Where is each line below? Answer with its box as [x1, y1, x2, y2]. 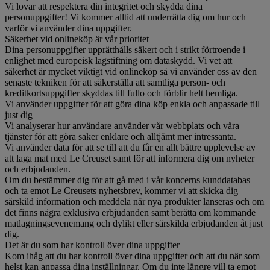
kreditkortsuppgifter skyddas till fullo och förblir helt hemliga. [5, 87, 238, 98]
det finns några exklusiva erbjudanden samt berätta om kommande [5, 207, 256, 218]
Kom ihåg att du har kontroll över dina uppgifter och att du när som [5, 250, 260, 261]
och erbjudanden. [5, 163, 71, 174]
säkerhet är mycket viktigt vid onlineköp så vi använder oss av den [5, 66, 257, 77]
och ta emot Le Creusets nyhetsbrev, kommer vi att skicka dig [5, 185, 238, 196]
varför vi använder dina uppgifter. [5, 22, 132, 33]
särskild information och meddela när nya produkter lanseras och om [5, 196, 264, 207]
